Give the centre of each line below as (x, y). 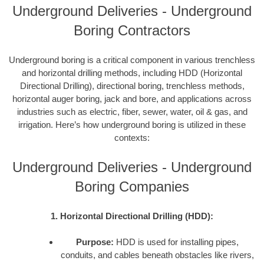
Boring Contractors (132, 31)
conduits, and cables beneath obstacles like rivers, (157, 255)
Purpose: (95, 242)
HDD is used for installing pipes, (176, 242)
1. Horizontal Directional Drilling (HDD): (132, 216)
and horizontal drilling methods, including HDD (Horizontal (132, 72)
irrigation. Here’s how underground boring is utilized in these (132, 124)
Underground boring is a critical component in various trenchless (132, 60)
